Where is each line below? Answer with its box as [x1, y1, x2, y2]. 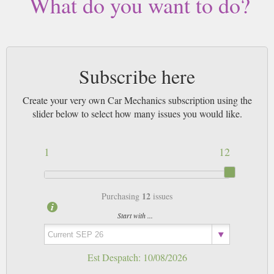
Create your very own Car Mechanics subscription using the [22, 94, 252, 107]
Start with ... [117, 210, 153, 221]
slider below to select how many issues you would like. [32, 107, 242, 120]
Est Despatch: [87, 251, 143, 264]
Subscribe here [79, 63, 195, 90]
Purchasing [102, 190, 142, 202]
